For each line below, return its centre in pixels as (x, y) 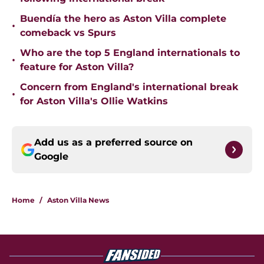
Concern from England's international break (129, 87)
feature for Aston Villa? (77, 67)
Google (51, 157)
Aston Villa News (78, 200)
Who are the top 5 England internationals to (130, 53)
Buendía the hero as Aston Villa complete (123, 19)
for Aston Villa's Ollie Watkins (94, 101)
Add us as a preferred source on (113, 143)
